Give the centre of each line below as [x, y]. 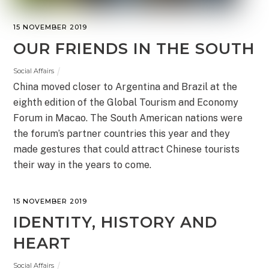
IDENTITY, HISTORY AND [116, 222]
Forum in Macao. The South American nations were [128, 118]
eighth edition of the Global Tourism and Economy [126, 103]
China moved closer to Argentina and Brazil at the [125, 87]
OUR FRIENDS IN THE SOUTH [134, 48]
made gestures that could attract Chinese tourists [127, 150]
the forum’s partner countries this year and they [122, 134]
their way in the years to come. [83, 165]
